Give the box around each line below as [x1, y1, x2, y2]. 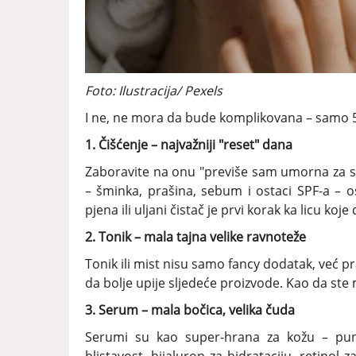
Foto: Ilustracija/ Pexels [85, 82, 222, 100]
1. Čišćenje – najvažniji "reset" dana [85, 136, 292, 154]
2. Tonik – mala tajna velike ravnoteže [85, 228, 306, 246]
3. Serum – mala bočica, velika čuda [85, 301, 295, 319]
